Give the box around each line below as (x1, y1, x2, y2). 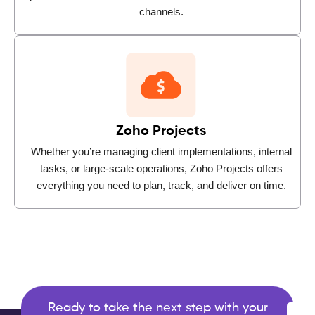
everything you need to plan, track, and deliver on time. (36, 179, 286, 191)
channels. (139, 5, 184, 18)
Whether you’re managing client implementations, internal (30, 145, 292, 157)
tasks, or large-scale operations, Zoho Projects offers (39, 162, 283, 174)
